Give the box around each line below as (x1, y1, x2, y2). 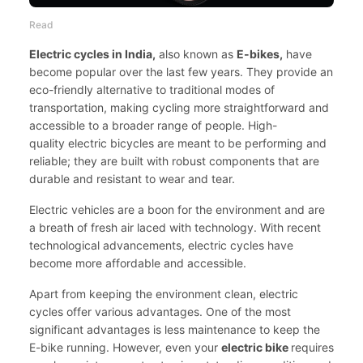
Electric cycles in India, (29, 47, 156, 62)
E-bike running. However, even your (29, 340, 221, 355)
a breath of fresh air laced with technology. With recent (29, 220, 321, 235)
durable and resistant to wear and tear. (29, 172, 235, 186)
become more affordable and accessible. (29, 256, 246, 271)
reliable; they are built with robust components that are (29, 154, 319, 169)
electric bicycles (68, 136, 154, 151)
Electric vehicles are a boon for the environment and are (29, 203, 325, 217)
